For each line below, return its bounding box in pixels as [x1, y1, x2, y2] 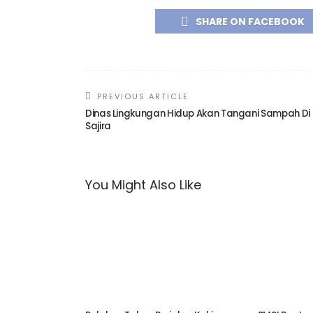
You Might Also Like [85, 175, 201, 194]
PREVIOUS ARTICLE [97, 90, 189, 102]
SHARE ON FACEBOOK [195, 14, 305, 29]
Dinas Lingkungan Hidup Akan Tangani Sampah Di [85, 106, 310, 120]
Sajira [85, 119, 111, 133]
